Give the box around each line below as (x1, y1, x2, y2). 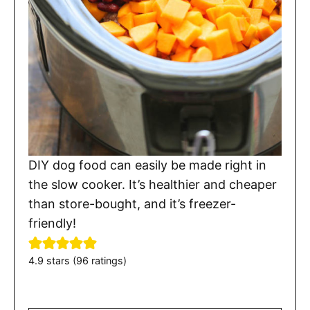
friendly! (28, 215, 76, 230)
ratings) (89, 254, 127, 266)
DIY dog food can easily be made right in (28, 157, 266, 172)
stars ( (44, 254, 76, 266)
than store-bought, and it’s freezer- (28, 196, 236, 211)
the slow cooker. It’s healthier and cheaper (28, 176, 277, 192)
